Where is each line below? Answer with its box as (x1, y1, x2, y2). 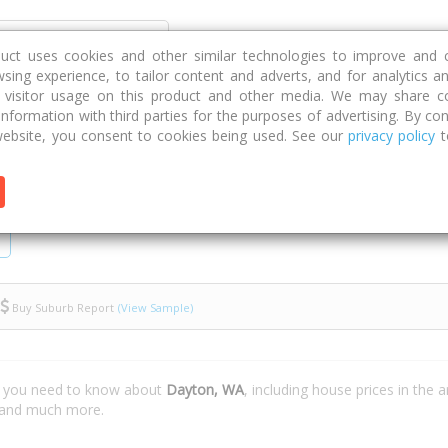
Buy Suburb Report (9, 299, 114, 315)
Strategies (350, 26, 412, 44)
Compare (270, 26, 326, 44)
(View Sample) (118, 299, 193, 315)
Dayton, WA (166, 380, 244, 399)
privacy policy (348, 126, 436, 145)
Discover (193, 26, 246, 44)
